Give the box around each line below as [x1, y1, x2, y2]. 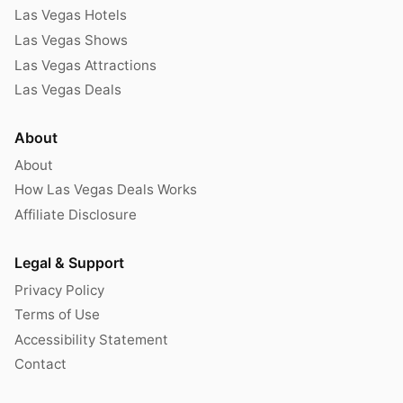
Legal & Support [14, 253, 124, 272]
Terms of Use [14, 306, 100, 324]
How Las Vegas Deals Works [14, 181, 197, 199]
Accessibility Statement [14, 330, 168, 348]
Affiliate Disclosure [14, 205, 137, 223]
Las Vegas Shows [14, 31, 128, 49]
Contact [14, 355, 67, 373]
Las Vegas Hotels [14, 6, 127, 24]
